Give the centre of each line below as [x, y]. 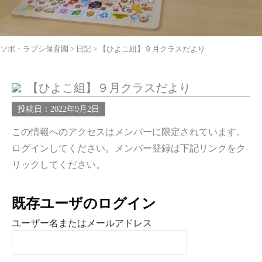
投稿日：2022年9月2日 [58, 109]
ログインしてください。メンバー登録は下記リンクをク [129, 148]
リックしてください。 [58, 165]
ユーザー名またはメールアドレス [82, 223]
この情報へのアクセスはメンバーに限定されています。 [129, 132]
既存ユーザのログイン [84, 204]
